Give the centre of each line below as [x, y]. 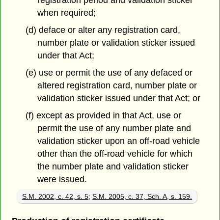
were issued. [62, 179]
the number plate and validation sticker [113, 166]
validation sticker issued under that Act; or [119, 98]
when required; [67, 13]
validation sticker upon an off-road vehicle [119, 141]
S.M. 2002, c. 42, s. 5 [55, 197]
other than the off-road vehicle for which [115, 153]
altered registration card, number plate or [117, 85]
